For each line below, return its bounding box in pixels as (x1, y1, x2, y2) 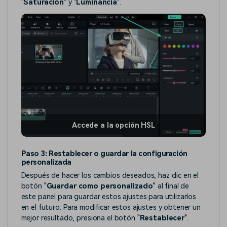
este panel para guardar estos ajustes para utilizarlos (21, 192, 197, 201)
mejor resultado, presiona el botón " (21, 213, 140, 222)
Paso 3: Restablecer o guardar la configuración (21, 149, 187, 159)
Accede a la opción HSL (72, 121, 155, 130)
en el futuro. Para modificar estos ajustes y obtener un (21, 203, 201, 212)
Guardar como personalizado (46, 181, 153, 191)
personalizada (21, 158, 71, 167)
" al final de (153, 181, 190, 191)
